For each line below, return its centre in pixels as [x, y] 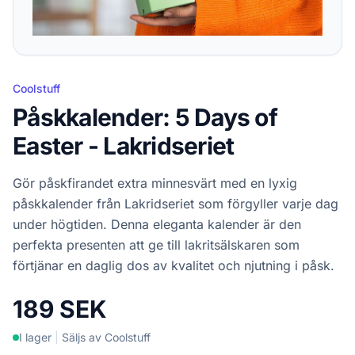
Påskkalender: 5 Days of [145, 117]
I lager [35, 337]
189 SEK [60, 309]
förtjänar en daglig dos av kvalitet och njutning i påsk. [174, 265]
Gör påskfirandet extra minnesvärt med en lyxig [155, 183]
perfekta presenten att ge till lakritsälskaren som [156, 244]
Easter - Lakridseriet [124, 145]
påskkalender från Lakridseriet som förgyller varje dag [176, 203]
